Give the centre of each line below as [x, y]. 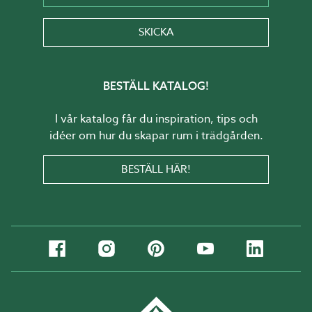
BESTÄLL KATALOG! [156, 86]
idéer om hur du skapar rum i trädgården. [156, 136]
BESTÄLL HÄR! [156, 170]
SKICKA [156, 32]
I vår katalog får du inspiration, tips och [156, 119]
